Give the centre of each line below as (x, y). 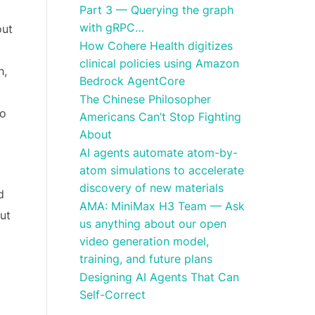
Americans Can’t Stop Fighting (161, 117)
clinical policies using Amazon (160, 63)
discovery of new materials (152, 188)
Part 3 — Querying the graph (157, 10)
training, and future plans (146, 259)
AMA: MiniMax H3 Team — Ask (162, 206)
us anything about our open (153, 224)
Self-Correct (113, 295)
